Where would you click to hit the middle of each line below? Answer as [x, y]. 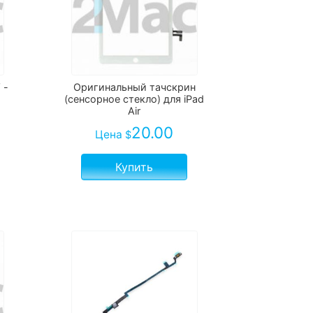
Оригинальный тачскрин [134, 87]
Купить [134, 167]
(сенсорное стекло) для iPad [134, 99]
